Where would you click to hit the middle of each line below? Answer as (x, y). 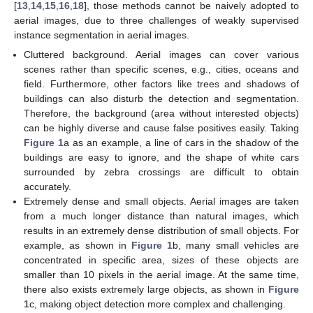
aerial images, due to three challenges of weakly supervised (156, 20)
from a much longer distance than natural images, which (161, 216)
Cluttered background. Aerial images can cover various (161, 54)
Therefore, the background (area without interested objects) (161, 113)
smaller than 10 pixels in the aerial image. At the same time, (161, 274)
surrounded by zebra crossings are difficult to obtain (161, 172)
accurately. (48, 186)
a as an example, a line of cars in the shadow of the (182, 142)
